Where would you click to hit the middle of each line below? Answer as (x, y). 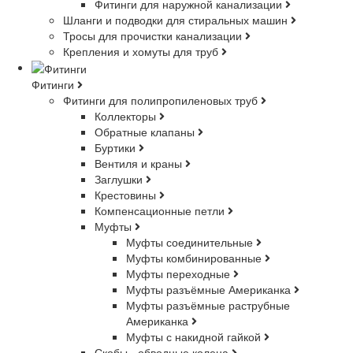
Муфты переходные (180, 273)
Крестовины (127, 194)
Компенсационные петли (161, 210)
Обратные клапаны (146, 131)
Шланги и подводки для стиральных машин (177, 19)
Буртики (117, 147)
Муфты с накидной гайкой (195, 336)
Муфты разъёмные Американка (210, 289)
